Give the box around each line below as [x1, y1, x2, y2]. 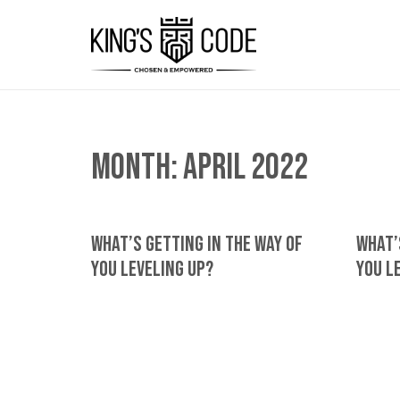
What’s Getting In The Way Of [91, 231, 303, 257]
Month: [91, 146, 183, 189]
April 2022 [183, 146, 308, 189]
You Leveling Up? [91, 256, 213, 282]
